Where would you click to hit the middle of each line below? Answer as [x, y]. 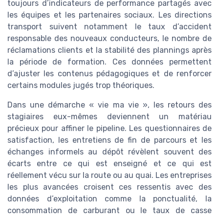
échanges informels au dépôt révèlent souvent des [109, 152]
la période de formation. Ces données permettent [109, 62]
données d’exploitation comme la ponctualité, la [109, 199]
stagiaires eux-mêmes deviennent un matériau [109, 117]
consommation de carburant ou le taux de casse [109, 211]
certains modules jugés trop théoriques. [81, 86]
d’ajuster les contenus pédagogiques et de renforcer [109, 74]
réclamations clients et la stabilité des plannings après [109, 50]
